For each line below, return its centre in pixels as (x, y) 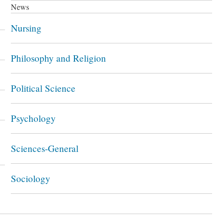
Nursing (26, 28)
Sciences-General (44, 148)
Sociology (30, 178)
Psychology (33, 118)
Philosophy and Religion (58, 58)
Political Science (43, 88)
